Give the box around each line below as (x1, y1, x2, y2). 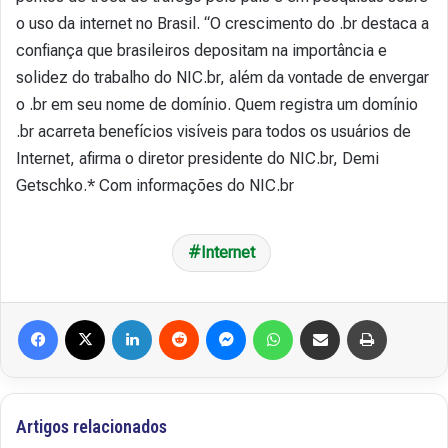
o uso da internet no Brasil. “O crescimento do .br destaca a (16, 14, 429, 33)
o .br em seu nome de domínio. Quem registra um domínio (16, 95, 418, 114)
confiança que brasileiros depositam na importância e (16, 41, 387, 60)
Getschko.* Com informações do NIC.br (16, 176, 294, 195)
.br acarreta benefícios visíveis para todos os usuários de (16, 122, 411, 141)
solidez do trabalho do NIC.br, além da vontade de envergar (16, 68, 429, 87)
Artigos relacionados (16, 416, 167, 437)
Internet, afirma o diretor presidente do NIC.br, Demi (16, 149, 379, 168)
